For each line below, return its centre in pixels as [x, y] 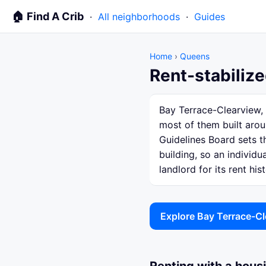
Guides [210, 17]
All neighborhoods [139, 17]
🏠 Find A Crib [48, 16]
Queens [195, 56]
